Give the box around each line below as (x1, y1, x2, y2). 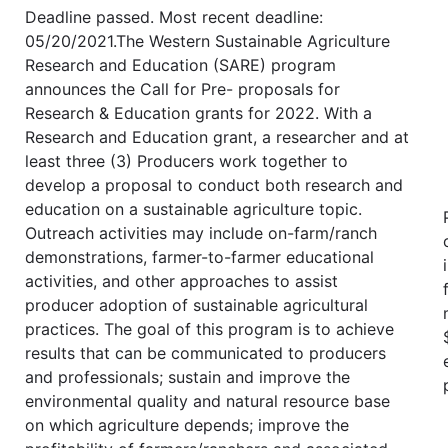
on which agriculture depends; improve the (25, 414, 349, 435)
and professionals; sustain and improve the (25, 366, 350, 387)
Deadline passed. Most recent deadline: (25, 6, 323, 27)
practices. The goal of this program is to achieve (25, 318, 394, 339)
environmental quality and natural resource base (25, 390, 390, 411)
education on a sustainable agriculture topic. (25, 198, 362, 219)
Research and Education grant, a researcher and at (25, 126, 409, 147)
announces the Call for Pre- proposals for (25, 78, 340, 99)
